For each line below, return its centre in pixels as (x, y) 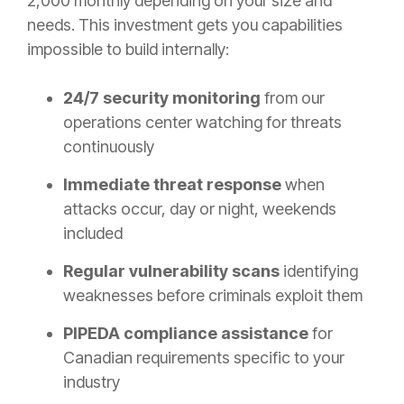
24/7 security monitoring (162, 98)
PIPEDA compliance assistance (186, 334)
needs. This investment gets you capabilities (185, 25)
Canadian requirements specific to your (204, 358)
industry (92, 382)
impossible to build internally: (128, 50)
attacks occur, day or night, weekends (200, 209)
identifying (319, 271)
